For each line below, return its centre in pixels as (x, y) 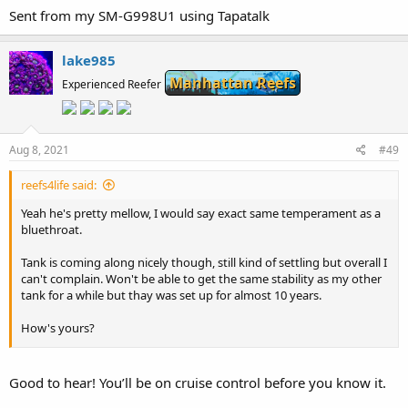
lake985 (89, 60)
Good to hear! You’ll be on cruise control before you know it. (198, 383)
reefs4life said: (59, 184)
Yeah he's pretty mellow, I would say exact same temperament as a (201, 213)
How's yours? (58, 327)
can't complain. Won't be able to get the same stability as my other (201, 278)
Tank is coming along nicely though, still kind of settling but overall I (204, 262)
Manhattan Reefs (233, 82)
